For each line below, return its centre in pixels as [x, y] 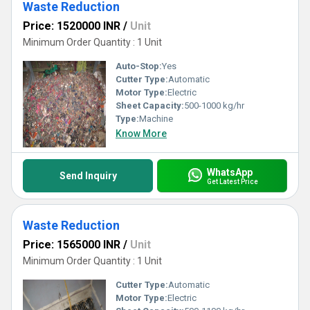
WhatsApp [229, 172]
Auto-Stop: [139, 66]
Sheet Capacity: [150, 106]
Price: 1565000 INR [72, 245]
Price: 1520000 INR [72, 26]
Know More [141, 134]
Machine [156, 119]
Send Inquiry [88, 176]
